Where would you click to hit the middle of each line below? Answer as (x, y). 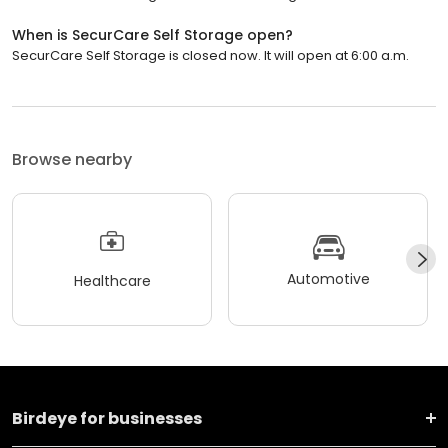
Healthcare (112, 281)
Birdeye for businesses (107, 418)
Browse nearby (72, 159)
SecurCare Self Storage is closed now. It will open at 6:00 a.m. (210, 55)
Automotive (328, 279)
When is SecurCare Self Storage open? (152, 34)
